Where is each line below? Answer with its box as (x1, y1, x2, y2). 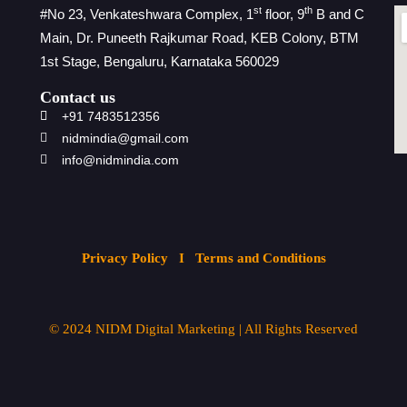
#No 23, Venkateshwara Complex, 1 (39, 6, 253, 22)
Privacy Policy (81, 251, 172, 265)
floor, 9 (261, 6, 304, 22)
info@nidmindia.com (61, 153, 179, 167)
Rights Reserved (265, 322, 358, 336)
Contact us (39, 88, 115, 106)
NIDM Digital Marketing (95, 322, 235, 336)
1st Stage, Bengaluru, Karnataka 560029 (39, 54, 279, 69)
